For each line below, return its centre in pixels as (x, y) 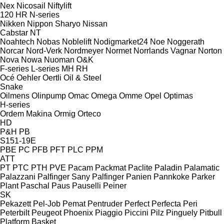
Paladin (168, 167)
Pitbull (211, 212)
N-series (44, 14)
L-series (45, 68)
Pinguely (182, 212)
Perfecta (166, 203)
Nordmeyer (84, 50)
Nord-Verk (44, 50)
